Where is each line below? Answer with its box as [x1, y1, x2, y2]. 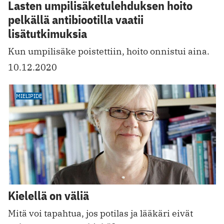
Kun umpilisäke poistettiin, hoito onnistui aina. [8, 45, 209, 57]
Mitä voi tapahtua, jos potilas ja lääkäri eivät [8, 207, 193, 219]
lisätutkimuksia [8, 25, 87, 42]
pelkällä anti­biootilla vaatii [8, 11, 143, 28]
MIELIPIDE [16, 92, 42, 100]
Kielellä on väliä [8, 187, 89, 203]
